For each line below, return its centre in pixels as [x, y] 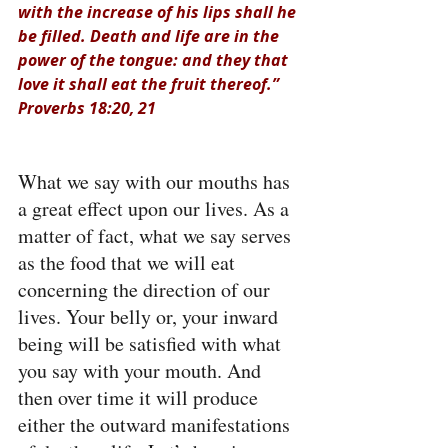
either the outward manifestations [156, 424]
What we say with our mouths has [156, 181]
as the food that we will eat [129, 262]
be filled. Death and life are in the [150, 36]
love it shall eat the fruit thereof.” [150, 84]
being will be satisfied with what [152, 343]
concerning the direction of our [146, 289]
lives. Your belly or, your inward [150, 316]
